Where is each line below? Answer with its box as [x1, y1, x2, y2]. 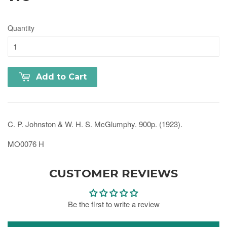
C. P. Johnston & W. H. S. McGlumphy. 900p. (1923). [8, 118, 182, 129]
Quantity [8, 22, 34, 33]
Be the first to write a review [67, 198, 160, 209]
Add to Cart [36, 71, 87, 82]
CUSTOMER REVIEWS [49, 166, 178, 180]
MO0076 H [8, 138, 44, 149]
